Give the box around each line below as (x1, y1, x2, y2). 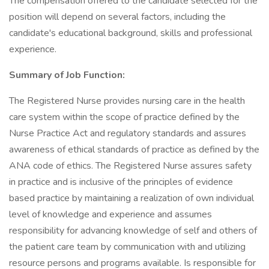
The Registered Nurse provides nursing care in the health (9, 94, 245, 107)
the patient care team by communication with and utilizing (9, 240, 246, 253)
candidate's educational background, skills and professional (9, 26, 252, 40)
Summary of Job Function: (9, 68, 125, 82)
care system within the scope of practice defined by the (9, 110, 240, 124)
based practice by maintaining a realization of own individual (9, 192, 254, 205)
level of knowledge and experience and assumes (9, 208, 212, 221)
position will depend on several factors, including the (9, 10, 226, 23)
